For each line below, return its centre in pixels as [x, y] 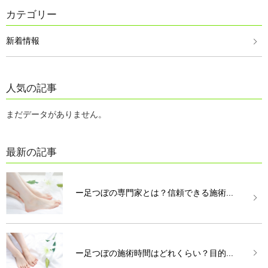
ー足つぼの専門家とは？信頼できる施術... [155, 193]
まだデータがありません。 [56, 115]
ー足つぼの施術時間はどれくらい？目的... [155, 253]
